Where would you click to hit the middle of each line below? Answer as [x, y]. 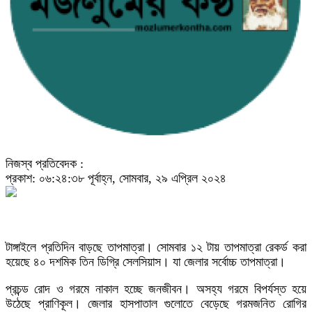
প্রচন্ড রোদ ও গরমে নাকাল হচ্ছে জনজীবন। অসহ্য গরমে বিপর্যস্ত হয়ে [156, 289]
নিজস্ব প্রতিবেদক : [45, 164]
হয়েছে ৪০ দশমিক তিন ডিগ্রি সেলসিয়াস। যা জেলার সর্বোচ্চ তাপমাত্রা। [146, 262]
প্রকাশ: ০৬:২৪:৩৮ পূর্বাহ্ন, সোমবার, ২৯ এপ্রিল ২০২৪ [116, 178]
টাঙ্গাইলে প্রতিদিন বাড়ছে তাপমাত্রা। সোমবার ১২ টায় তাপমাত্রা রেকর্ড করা [156, 247]
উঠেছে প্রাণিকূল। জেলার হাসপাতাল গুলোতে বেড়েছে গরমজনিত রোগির [156, 304]
